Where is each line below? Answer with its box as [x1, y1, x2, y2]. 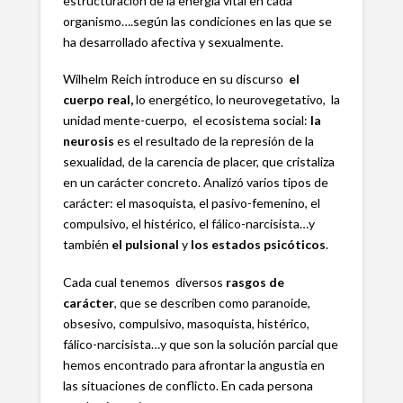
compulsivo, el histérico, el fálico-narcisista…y [62, 216, 315, 232]
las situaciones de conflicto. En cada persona [62, 377, 313, 393]
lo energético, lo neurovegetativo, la [135, 92, 340, 108]
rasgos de [225, 273, 284, 290]
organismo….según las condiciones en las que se [62, 13, 332, 30]
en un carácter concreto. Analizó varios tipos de [62, 175, 328, 191]
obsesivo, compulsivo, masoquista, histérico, [62, 315, 309, 331]
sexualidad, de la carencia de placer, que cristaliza [62, 154, 335, 170]
